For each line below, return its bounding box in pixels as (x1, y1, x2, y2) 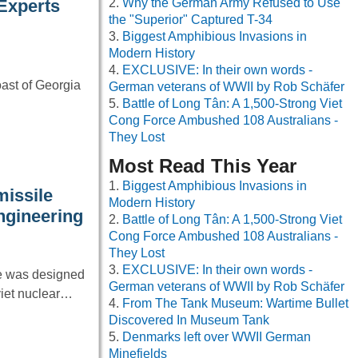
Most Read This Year (109, 155, 296, 177)
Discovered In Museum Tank (109, 313, 269, 328)
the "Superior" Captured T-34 (109, 13, 272, 27)
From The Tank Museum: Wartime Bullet (122, 296, 348, 311)
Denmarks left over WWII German (122, 330, 311, 344)
